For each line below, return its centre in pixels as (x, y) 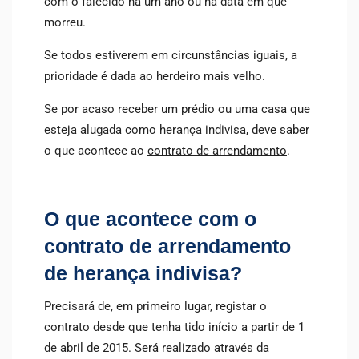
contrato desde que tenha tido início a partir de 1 (174, 327)
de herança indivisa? (143, 274)
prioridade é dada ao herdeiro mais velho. (156, 77)
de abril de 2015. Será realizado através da (157, 348)
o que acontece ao (96, 151)
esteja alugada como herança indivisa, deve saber (177, 130)
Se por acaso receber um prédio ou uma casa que (177, 109)
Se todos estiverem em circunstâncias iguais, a (171, 56)
